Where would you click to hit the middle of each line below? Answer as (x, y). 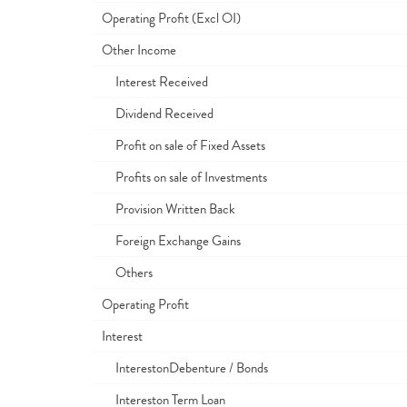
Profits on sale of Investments (184, 177)
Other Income (139, 50)
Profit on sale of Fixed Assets (184, 145)
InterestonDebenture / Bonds (185, 368)
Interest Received (155, 82)
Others (127, 273)
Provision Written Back (169, 209)
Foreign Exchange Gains (171, 241)
